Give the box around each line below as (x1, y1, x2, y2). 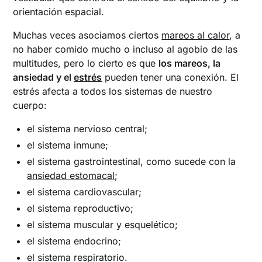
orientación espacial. (13, 5, 105, 18)
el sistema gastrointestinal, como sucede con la (27, 155, 236, 167)
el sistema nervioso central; (27, 122, 148, 135)
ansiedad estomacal (27, 169, 115, 181)
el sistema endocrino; (27, 235, 122, 247)
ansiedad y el (13, 71, 74, 83)
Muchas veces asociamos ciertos (13, 29, 162, 41)
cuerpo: (13, 99, 47, 111)
